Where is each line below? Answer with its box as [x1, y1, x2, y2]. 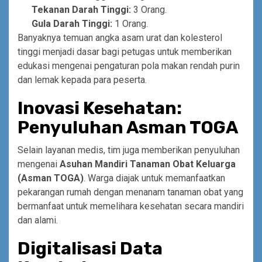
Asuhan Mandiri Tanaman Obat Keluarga [60, 158, 236, 170]
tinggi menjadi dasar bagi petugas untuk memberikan [18, 46, 232, 57]
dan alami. [18, 214, 58, 226]
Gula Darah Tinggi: [32, 18, 112, 29]
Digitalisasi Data [18, 237, 163, 259]
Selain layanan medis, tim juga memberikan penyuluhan [18, 144, 240, 156]
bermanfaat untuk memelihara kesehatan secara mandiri [18, 200, 244, 212]
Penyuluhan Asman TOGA [18, 116, 238, 138]
